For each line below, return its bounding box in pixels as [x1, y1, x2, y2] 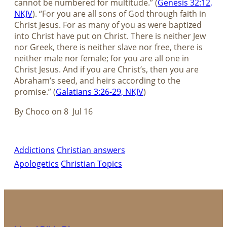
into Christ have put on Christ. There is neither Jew [14, 30, 206, 42]
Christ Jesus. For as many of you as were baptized [14, 19, 202, 31]
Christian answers [57, 144, 125, 156]
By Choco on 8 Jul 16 [14, 105, 93, 117]
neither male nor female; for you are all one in [14, 53, 189, 64]
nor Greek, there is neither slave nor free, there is [14, 42, 203, 53]
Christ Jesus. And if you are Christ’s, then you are [14, 64, 199, 75]
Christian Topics [61, 158, 122, 170]
